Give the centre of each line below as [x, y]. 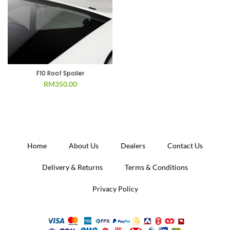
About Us [84, 146]
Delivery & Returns [72, 167]
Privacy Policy [115, 189]
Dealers [133, 146]
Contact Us [185, 146]
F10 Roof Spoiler [60, 73]
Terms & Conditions [156, 167]
